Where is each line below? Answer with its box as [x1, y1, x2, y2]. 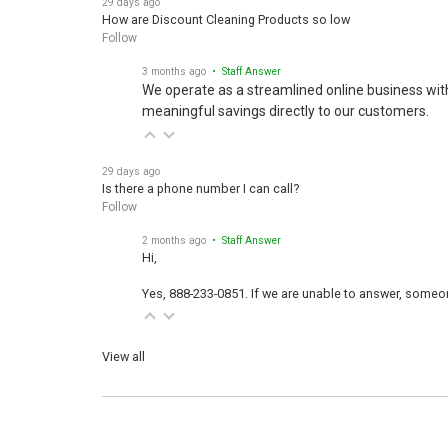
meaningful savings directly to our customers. [142, 97, 429, 114]
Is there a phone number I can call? [102, 175, 299, 191]
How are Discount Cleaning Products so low [102, 6, 350, 22]
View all [102, 343, 145, 359]
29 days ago [102, 160, 160, 172]
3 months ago [142, 60, 206, 72]
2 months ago [142, 229, 206, 241]
